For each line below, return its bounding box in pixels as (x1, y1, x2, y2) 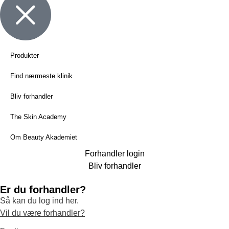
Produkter (10, 52, 39, 60)
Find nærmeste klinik (10, 72, 73, 80)
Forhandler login (84, 149, 145, 158)
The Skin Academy (10, 113, 66, 121)
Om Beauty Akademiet (10, 133, 77, 142)
